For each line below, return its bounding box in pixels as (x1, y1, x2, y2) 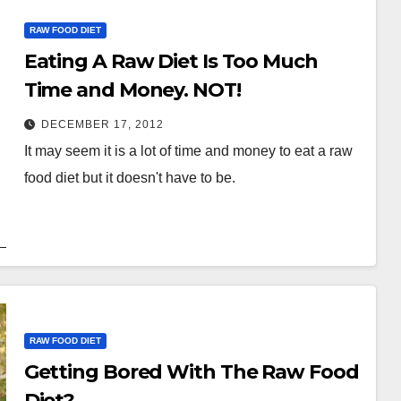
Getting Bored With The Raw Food (23, 359, 359, 384)
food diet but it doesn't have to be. (23, 169, 235, 185)
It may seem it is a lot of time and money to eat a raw (23, 142, 353, 158)
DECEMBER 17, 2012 (40, 117, 164, 131)
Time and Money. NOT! (23, 77, 241, 102)
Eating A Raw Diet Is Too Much (23, 48, 318, 73)
